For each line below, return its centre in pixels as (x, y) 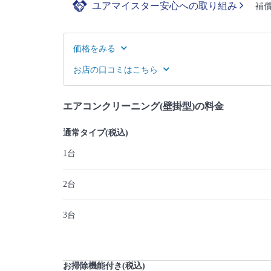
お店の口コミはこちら (116, 70)
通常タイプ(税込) (96, 133)
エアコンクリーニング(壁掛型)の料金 (143, 106)
